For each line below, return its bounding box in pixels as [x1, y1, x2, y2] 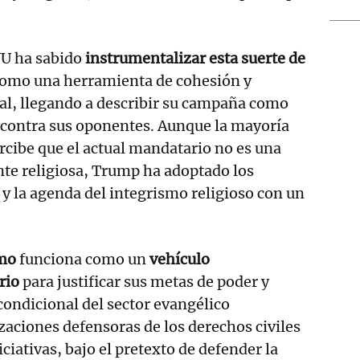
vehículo [149, 249, 210, 268]
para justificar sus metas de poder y [22, 272, 269, 291]
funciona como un [16, 249, 149, 268]
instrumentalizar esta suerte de [85, 48, 305, 67]
